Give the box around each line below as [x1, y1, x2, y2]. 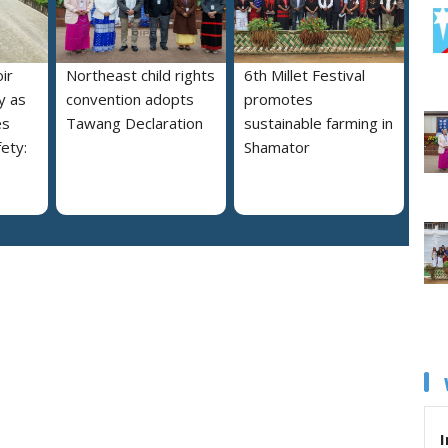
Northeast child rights [66, 64, 215, 85]
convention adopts [66, 88, 194, 109]
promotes [244, 88, 313, 109]
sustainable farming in [244, 112, 393, 133]
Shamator [244, 136, 310, 157]
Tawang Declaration [66, 112, 203, 133]
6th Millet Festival [244, 64, 365, 85]
